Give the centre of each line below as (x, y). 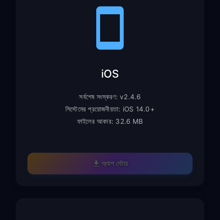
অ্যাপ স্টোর (115, 163)
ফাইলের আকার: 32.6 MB (110, 121)
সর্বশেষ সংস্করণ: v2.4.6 (110, 96)
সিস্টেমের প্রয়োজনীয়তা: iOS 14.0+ (110, 109)
